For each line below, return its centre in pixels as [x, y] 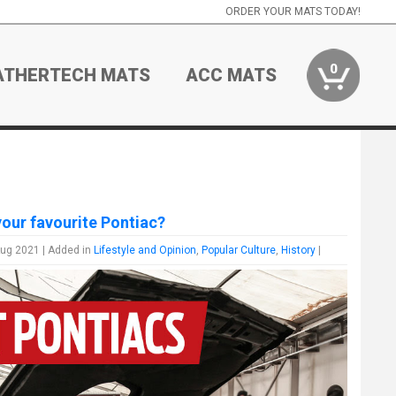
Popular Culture [239, 250]
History [299, 250]
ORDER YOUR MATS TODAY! [293, 11]
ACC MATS [232, 75]
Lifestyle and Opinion [145, 250]
